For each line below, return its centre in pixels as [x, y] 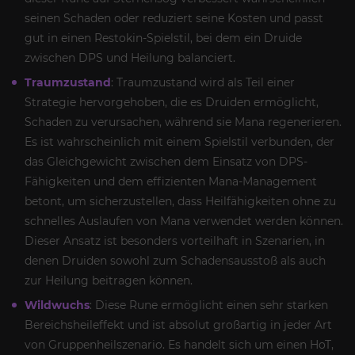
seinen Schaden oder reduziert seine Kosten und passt [174, 18]
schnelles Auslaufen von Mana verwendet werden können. [184, 221]
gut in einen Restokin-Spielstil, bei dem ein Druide [163, 38]
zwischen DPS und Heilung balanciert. [130, 57]
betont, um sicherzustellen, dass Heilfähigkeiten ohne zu [180, 201]
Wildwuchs [57, 305]
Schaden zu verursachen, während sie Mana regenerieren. [183, 122]
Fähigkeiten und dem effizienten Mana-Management [171, 181]
